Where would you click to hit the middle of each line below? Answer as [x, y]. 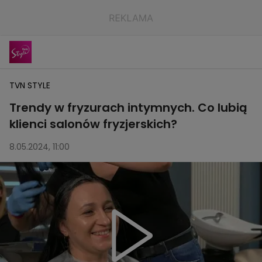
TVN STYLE [30, 85]
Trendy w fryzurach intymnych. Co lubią [128, 108]
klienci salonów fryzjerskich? [93, 124]
